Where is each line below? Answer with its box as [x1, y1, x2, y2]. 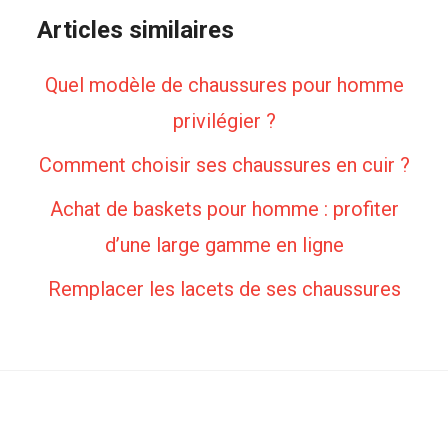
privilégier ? [172, 109, 276, 133]
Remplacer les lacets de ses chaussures [47, 277, 401, 301]
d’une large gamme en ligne [104, 233, 344, 257]
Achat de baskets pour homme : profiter [49, 197, 399, 221]
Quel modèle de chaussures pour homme [44, 73, 404, 97]
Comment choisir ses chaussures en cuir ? [38, 153, 410, 177]
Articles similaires [37, 16, 234, 44]
